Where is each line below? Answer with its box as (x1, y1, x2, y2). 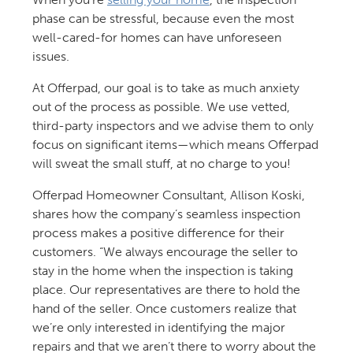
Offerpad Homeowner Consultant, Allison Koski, (32, 188, 305, 203)
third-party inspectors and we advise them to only (32, 118, 314, 133)
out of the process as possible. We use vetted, (32, 99, 290, 114)
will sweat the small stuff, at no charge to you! (32, 156, 291, 171)
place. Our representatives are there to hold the (32, 282, 300, 297)
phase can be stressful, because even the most (32, 11, 294, 26)
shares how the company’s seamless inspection (32, 206, 300, 221)
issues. (32, 49, 69, 64)
